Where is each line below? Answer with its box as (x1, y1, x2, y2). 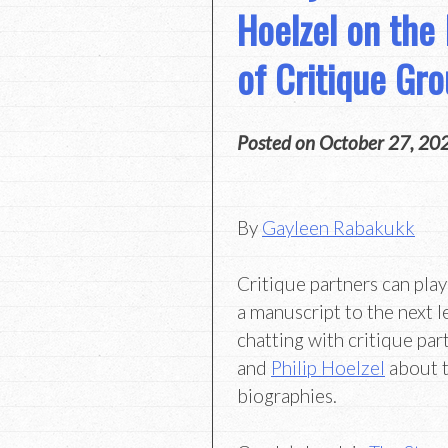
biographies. (237, 384, 337, 408)
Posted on (237, 130, 319, 154)
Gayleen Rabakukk (262, 215, 415, 239)
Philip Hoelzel (271, 356, 385, 380)
